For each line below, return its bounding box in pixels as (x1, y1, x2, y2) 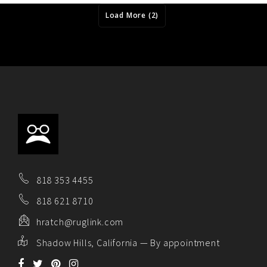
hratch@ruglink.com (34, 215, 124, 228)
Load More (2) (105, 10, 159, 20)
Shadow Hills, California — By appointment (34, 236, 220, 249)
